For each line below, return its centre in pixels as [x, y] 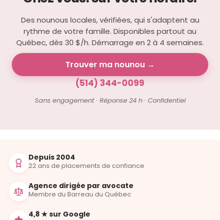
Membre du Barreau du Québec [80, 194]
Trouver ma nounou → [110, 64]
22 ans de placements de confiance [86, 165]
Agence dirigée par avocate [81, 185]
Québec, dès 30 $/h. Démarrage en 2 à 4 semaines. [110, 42]
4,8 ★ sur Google [59, 214]
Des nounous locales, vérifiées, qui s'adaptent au [110, 20]
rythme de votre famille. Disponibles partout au [110, 31]
